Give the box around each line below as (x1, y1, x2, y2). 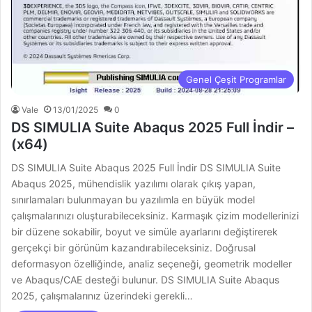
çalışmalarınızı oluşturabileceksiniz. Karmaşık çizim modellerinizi (11, 210, 299, 222)
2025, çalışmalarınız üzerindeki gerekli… (11, 290, 194, 302)
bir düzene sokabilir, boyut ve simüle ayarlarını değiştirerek (11, 226, 279, 238)
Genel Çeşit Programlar (185, 74, 286, 86)
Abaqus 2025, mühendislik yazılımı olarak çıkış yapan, (11, 178, 256, 190)
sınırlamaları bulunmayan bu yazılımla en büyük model (11, 194, 256, 206)
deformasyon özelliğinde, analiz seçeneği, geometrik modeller (11, 258, 292, 270)
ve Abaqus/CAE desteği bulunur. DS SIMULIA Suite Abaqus (11, 274, 280, 286)
